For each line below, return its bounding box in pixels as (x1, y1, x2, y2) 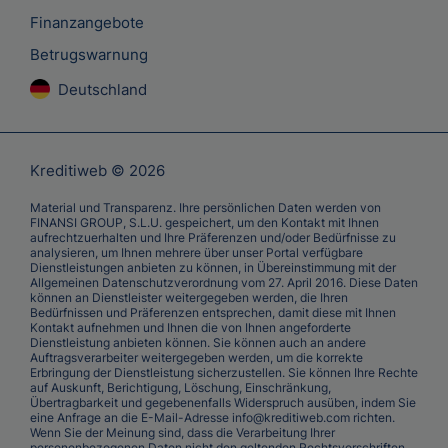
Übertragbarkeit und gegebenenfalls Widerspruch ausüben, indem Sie (30, 394, 416, 410)
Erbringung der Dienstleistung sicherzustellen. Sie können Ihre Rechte (30, 364, 418, 380)
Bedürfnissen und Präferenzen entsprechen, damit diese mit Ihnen (30, 304, 396, 320)
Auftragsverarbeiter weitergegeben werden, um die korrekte (30, 349, 363, 365)
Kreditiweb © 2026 (30, 160, 165, 180)
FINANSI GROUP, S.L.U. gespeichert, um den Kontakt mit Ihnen (30, 214, 379, 230)
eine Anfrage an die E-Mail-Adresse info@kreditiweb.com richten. (30, 409, 395, 425)
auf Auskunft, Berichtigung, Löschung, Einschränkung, (30, 379, 331, 395)
